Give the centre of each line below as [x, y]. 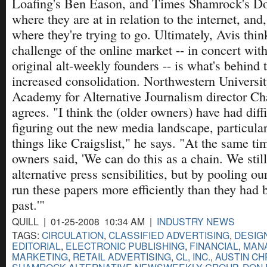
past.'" [28, 204]
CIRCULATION [73, 235]
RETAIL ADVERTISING [122, 256]
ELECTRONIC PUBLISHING [125, 245]
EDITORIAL [36, 245]
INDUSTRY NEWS [196, 221]
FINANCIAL [214, 245]
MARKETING [40, 256]
